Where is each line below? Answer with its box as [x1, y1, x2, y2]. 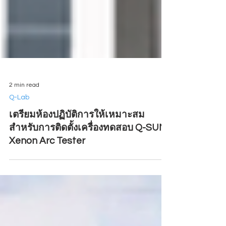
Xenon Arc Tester [9, 163, 85, 173]
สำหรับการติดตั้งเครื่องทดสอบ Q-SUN [9, 150, 166, 160]
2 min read [9, 108, 39, 116]
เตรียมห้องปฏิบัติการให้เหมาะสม [9, 137, 145, 147]
